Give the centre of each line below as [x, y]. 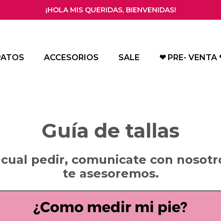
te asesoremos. [110, 174]
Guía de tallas [110, 131]
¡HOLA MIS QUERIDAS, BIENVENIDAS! [110, 10]
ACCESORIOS [71, 57]
